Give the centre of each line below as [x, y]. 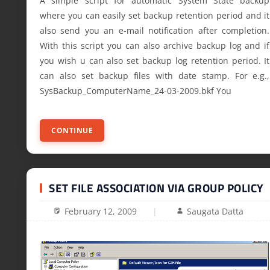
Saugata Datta [215, 212]
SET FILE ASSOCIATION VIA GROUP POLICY [156, 187]
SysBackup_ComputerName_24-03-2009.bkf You [136, 90]
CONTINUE [72, 130]
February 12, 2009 [100, 212]
